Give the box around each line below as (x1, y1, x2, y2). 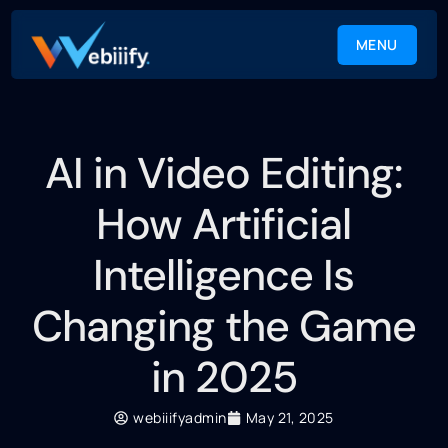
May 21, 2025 (245, 408, 334, 427)
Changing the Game (31, 298, 416, 354)
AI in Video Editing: (45, 145, 403, 201)
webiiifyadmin (133, 408, 227, 427)
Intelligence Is (93, 247, 355, 303)
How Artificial (96, 196, 352, 252)
